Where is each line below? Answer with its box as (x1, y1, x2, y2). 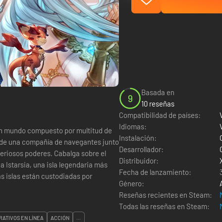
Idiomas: (119, 122, 147, 131)
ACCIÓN (51, 215, 69, 221)
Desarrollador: (119, 145, 164, 154)
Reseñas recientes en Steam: (119, 190, 212, 199)
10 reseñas (141, 99, 174, 108)
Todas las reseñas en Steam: (119, 202, 210, 211)
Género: (119, 179, 144, 188)
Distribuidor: (119, 156, 159, 165)
